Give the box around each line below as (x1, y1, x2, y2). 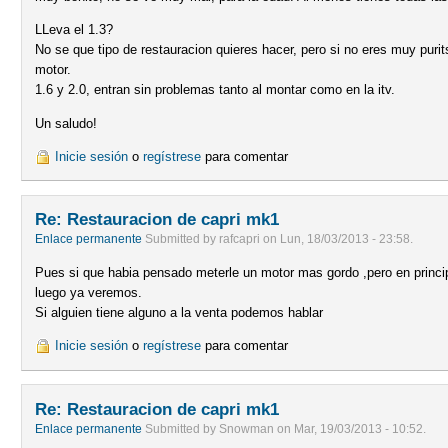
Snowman (219, 421, 275, 436)
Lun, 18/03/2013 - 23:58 (280, 232, 411, 247)
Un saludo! (35, 115, 98, 131)
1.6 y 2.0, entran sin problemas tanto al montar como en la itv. (35, 82, 396, 98)
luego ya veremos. (35, 284, 143, 300)
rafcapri (219, 232, 261, 247)
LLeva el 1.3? (35, 22, 114, 38)
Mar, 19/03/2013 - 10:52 (294, 421, 424, 436)
